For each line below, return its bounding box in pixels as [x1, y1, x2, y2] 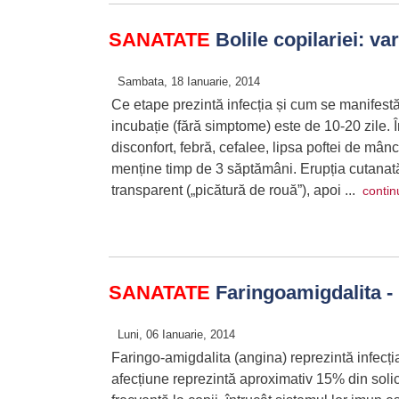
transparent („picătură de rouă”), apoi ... [111, 183, 362, 198]
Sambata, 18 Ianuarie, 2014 [118, 75, 260, 88]
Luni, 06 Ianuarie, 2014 [118, 328, 235, 341]
